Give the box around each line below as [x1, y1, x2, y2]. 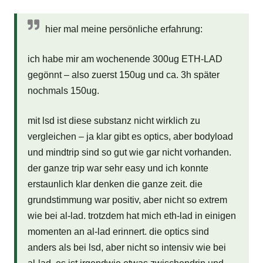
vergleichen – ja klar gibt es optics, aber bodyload [27, 131, 233, 142]
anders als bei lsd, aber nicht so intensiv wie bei [27, 242, 226, 253]
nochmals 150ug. [27, 86, 99, 96]
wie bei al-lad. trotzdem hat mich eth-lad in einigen [27, 211, 236, 221]
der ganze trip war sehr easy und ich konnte [27, 163, 208, 174]
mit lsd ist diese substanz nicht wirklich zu [27, 116, 200, 126]
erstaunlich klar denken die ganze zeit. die [27, 179, 203, 190]
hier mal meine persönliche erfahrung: [45, 24, 203, 35]
